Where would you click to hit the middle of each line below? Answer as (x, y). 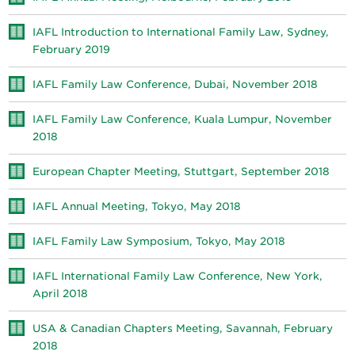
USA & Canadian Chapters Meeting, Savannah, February (183, 328)
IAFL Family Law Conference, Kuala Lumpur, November (183, 119)
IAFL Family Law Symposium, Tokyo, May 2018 (159, 241)
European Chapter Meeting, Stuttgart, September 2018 (181, 172)
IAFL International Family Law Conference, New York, (178, 276)
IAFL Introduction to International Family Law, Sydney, (181, 32)
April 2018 (61, 294)
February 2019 (72, 50)
